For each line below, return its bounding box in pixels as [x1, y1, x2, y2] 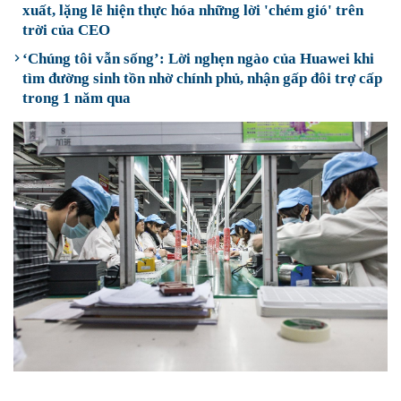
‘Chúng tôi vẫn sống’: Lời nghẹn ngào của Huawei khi [22, 50, 374, 67]
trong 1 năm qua [22, 90, 131, 107]
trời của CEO [22, 21, 110, 38]
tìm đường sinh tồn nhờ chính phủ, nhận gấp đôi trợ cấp [22, 70, 382, 87]
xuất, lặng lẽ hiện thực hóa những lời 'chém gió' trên [22, 2, 363, 19]
